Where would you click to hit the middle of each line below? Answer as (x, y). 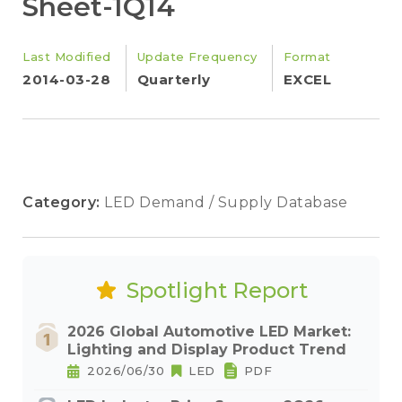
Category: (63, 202)
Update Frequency (197, 57)
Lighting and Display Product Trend (207, 350)
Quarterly (173, 79)
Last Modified (67, 57)
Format (307, 57)
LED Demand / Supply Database (226, 202)
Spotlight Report (217, 290)
